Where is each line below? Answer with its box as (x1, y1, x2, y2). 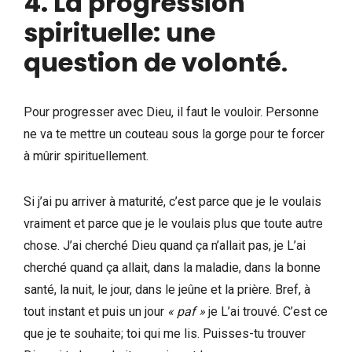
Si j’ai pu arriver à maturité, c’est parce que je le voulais (24, 193, 321, 209)
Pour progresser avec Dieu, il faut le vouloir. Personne (24, 104, 319, 119)
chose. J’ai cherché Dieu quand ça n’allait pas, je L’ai (24, 237, 306, 253)
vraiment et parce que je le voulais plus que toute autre (24, 215, 323, 231)
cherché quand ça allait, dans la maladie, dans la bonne (24, 259, 321, 275)
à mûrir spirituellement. (24, 148, 148, 163)
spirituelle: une (24, 14, 215, 50)
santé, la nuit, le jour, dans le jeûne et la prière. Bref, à (24, 281, 310, 297)
